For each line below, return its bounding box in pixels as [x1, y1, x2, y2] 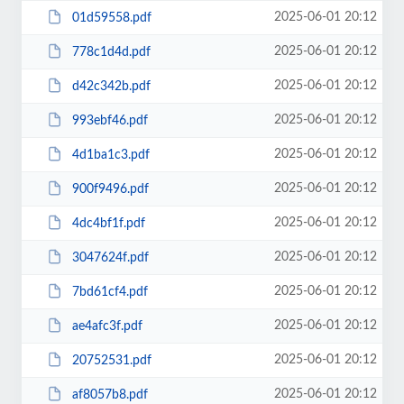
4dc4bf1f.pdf [71, 216, 145, 230]
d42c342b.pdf [71, 79, 151, 93]
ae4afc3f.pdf [71, 319, 142, 333]
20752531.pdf [71, 353, 151, 367]
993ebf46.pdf [71, 114, 148, 127]
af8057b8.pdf [71, 388, 148, 401]
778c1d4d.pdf [71, 45, 151, 59]
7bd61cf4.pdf [71, 285, 148, 298]
